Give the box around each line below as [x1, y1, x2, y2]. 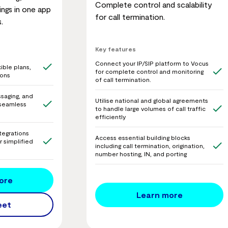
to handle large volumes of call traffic [95, 105, 206, 112]
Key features [95, 45, 136, 53]
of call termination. [95, 76, 151, 83]
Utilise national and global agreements [95, 97, 208, 104]
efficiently [95, 113, 126, 121]
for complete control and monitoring [95, 68, 204, 75]
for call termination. [95, 11, 165, 21]
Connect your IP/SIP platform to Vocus [95, 60, 209, 67]
